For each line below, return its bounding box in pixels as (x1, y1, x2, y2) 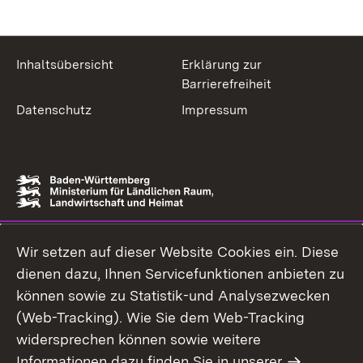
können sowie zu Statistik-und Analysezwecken (16, 287, 330, 304)
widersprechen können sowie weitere (16, 331, 261, 348)
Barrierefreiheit (181, 76, 271, 92)
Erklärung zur (181, 57, 262, 72)
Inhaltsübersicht (16, 57, 113, 72)
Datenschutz (16, 102, 92, 117)
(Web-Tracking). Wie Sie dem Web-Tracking (16, 309, 305, 326)
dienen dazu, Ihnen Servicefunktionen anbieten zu (16, 265, 344, 282)
